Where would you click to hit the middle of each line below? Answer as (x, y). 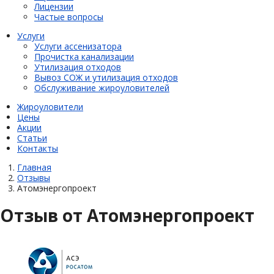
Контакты (38, 148)
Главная (34, 167)
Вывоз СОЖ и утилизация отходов (106, 77)
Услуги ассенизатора (78, 46)
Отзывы (34, 177)
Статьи (32, 138)
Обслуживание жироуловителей (102, 87)
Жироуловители (50, 106)
